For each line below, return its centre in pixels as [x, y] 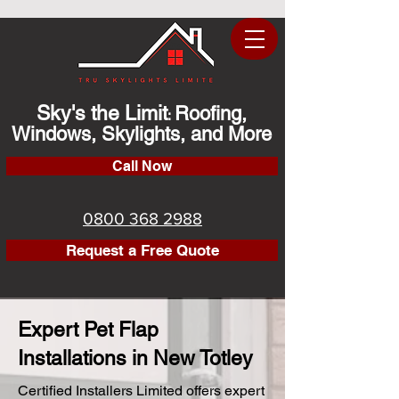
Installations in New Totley [135, 358]
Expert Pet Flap [88, 330]
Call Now [142, 166]
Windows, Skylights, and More [142, 134]
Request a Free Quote [142, 250]
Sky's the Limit [102, 113]
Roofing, [211, 114]
